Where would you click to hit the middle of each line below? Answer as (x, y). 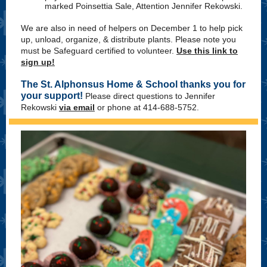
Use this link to (207, 51)
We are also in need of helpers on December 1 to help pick (132, 28)
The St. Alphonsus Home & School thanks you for (133, 84)
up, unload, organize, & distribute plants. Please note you (128, 39)
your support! (53, 96)
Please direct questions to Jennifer (150, 96)
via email (77, 107)
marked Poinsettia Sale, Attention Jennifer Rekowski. (144, 6)
